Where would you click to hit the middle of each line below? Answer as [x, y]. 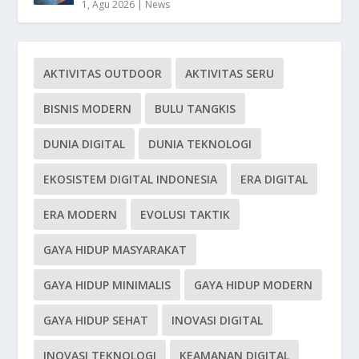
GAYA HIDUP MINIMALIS [107, 284]
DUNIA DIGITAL [85, 143]
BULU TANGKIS [196, 108]
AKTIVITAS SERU [230, 73]
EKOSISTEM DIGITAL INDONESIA [131, 179]
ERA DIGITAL [274, 179]
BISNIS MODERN [88, 108]
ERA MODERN [81, 214]
